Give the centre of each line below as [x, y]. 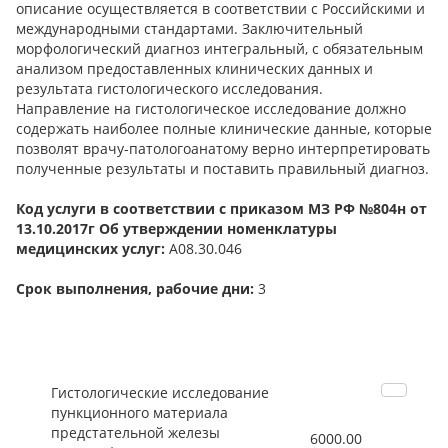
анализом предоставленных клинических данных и [194, 69]
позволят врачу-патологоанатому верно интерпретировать [223, 149]
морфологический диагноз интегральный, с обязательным [219, 49]
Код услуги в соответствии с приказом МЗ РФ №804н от [221, 209]
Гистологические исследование [160, 393]
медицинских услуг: [90, 249]
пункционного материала [139, 413]
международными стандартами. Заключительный [189, 29]
